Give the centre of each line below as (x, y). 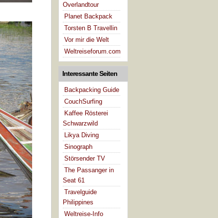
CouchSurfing (83, 101)
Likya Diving (82, 135)
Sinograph (79, 146)
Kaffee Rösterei (86, 113)
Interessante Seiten (90, 73)
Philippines (78, 202)
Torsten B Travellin (91, 28)
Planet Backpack (89, 16)
